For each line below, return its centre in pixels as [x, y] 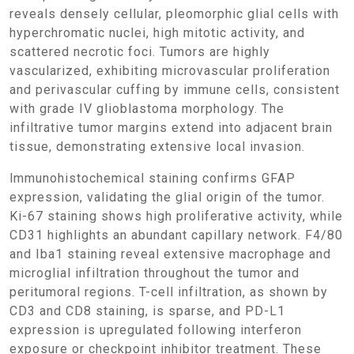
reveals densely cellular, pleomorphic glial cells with [174, 14]
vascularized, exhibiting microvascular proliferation [170, 71]
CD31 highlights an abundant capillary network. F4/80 [176, 235]
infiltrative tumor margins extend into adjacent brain [171, 128]
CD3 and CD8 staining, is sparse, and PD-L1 [147, 311]
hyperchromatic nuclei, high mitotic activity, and [157, 33]
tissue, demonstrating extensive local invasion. [157, 147]
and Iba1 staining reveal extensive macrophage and [170, 254]
